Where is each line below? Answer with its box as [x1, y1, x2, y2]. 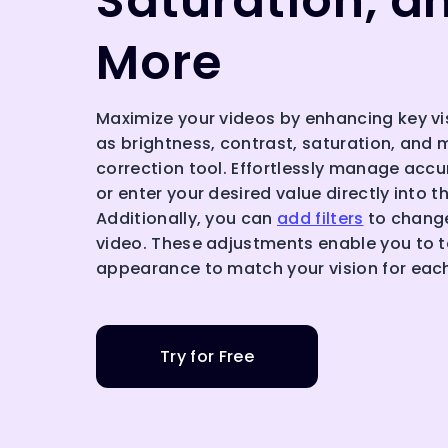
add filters [277, 206, 364, 230]
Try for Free [160, 344, 254, 368]
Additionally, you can [96, 206, 278, 230]
